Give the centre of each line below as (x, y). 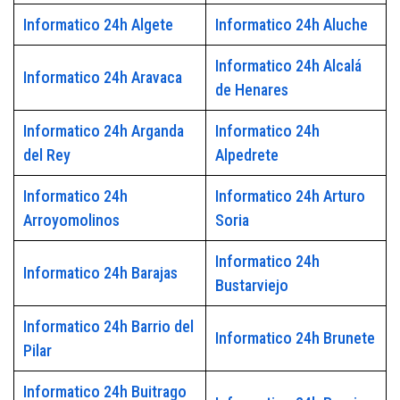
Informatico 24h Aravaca (102, 78)
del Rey (46, 155)
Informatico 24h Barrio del (108, 327)
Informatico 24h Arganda (103, 131)
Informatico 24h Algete (98, 25)
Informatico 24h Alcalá (288, 66)
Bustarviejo (251, 286)
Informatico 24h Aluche (291, 25)
